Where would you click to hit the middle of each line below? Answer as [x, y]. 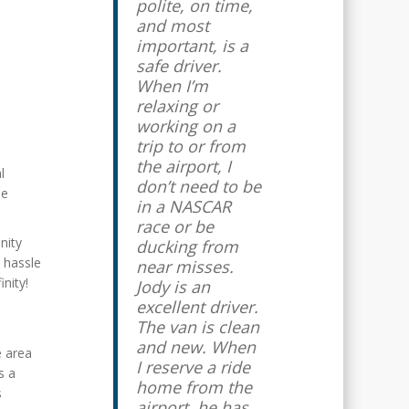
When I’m [172, 86]
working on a [185, 126]
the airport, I [183, 166]
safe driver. [178, 66]
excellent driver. [197, 307]
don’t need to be [198, 186]
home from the [194, 387]
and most [172, 26]
